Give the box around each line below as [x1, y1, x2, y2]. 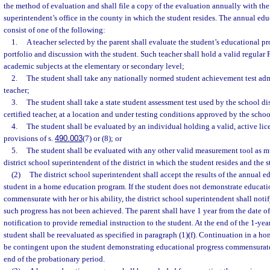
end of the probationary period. [4, 254, 105, 263]
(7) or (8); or [83, 134, 122, 143]
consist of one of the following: [4, 25, 105, 34]
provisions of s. [4, 134, 55, 143]
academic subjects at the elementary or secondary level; [4, 61, 184, 71]
